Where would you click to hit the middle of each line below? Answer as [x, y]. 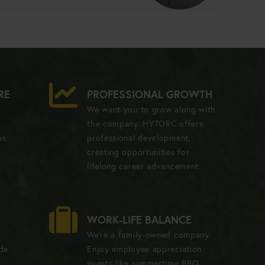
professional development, [139, 138]
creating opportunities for [138, 152]
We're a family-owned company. [149, 235]
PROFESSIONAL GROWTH [150, 94]
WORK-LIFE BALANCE [140, 219]
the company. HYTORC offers [145, 123]
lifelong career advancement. [144, 166]
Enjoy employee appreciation [145, 249]
